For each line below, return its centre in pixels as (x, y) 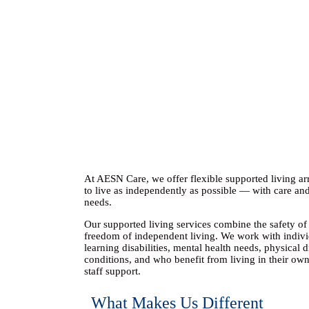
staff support (111, 271)
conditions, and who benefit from (157, 259)
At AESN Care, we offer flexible (155, 179)
